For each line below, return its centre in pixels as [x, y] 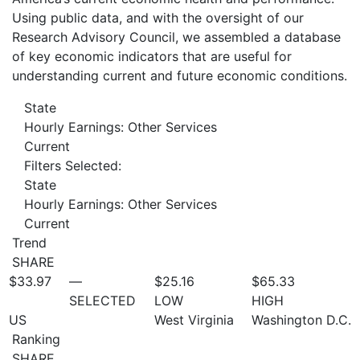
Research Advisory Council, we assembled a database [176, 37]
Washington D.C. [301, 319]
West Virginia [194, 319]
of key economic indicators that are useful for [152, 56]
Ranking [36, 339]
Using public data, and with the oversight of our [158, 17]
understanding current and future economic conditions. [180, 75]
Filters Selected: [73, 165]
